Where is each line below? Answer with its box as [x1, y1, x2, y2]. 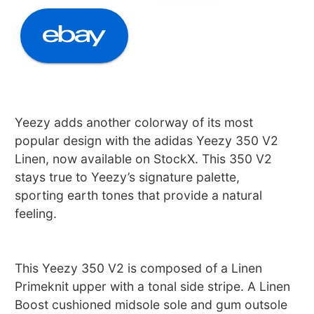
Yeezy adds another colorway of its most [15, 114, 254, 130]
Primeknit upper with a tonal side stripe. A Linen [15, 278, 291, 294]
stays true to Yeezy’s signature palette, [15, 169, 240, 184]
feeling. [15, 205, 57, 221]
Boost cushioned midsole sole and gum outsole [15, 296, 288, 312]
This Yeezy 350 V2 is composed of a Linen [15, 260, 263, 275]
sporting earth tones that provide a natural [15, 187, 263, 203]
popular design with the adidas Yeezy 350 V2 [15, 132, 279, 148]
